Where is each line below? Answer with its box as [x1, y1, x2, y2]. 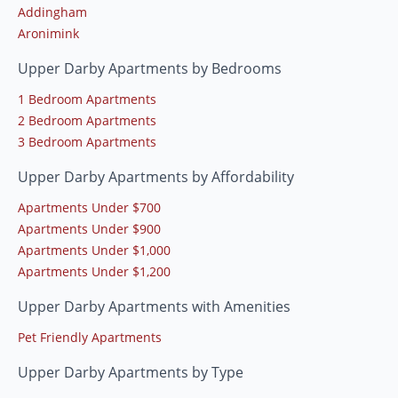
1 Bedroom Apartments [18, 91, 156, 108]
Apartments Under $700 [18, 199, 161, 217]
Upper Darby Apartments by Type [18, 362, 243, 383]
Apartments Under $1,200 [18, 263, 171, 281]
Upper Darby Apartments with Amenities [18, 297, 291, 317]
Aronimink [18, 25, 79, 43]
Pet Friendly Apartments [18, 329, 162, 346]
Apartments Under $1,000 [18, 242, 171, 259]
